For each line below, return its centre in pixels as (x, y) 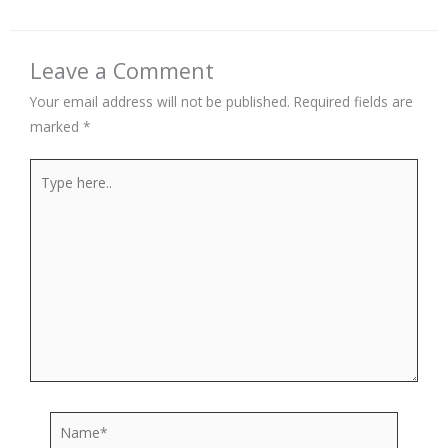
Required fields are (353, 101)
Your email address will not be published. (160, 101)
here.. (46, 196)
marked (56, 126)
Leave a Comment (122, 70)
